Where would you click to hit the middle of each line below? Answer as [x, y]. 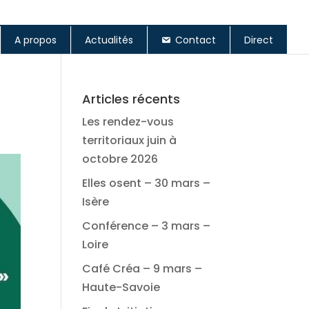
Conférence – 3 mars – [147, 226]
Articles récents [131, 99]
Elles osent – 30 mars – [147, 183]
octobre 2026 [120, 159]
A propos [36, 40]
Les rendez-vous [128, 122]
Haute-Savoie [121, 287]
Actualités [109, 40]
